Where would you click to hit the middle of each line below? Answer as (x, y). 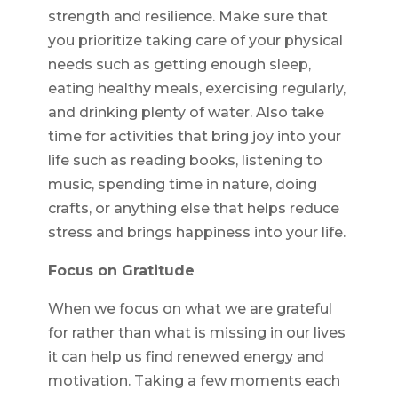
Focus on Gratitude (121, 271)
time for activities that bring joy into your (194, 137)
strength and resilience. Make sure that (187, 17)
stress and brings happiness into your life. (196, 233)
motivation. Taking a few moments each (194, 381)
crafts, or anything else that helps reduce (193, 209)
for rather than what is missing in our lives (196, 333)
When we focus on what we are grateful (190, 309)
